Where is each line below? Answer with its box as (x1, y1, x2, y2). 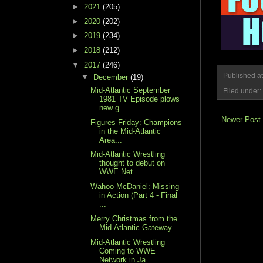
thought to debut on (99, 159, 166, 168)
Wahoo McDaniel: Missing (90, 182, 180, 191)
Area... (99, 135, 123, 144)
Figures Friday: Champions (90, 117, 183, 127)
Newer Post (221, 114, 261, 124)
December (93, 73, 130, 82)
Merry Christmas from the (90, 214, 178, 223)
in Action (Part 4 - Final (99, 191, 178, 200)
